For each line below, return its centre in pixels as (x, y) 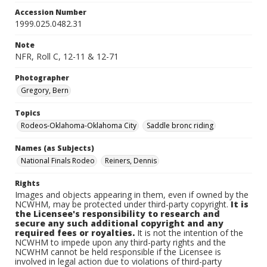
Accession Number (51, 12)
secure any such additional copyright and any (119, 223)
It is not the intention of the (189, 233)
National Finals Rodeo (58, 161)
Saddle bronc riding (180, 125)
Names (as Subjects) (55, 148)
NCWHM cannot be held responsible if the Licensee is (118, 252)
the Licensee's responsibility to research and (117, 214)
